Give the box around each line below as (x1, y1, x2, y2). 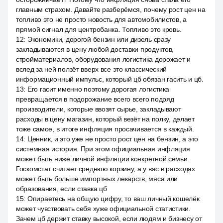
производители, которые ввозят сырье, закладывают (16, 105, 181, 113)
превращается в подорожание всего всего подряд (16, 95, 174, 103)
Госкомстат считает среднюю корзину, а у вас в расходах (16, 165, 195, 173)
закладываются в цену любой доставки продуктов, (16, 45, 174, 53)
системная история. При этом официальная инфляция (16, 145, 190, 153)
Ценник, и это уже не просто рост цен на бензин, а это (27, 135, 199, 143)
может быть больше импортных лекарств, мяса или (16, 175, 178, 183)
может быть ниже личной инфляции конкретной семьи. (16, 155, 190, 163)
